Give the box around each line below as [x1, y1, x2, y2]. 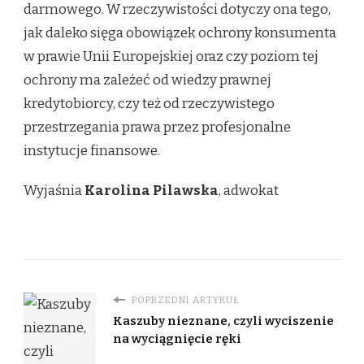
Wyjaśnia [24, 182, 84, 200]
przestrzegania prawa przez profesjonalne [24, 119, 291, 136]
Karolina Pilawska [84, 182, 219, 200]
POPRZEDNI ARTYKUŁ [129, 294, 239, 306]
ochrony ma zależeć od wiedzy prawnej [24, 71, 271, 89]
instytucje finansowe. [24, 142, 160, 160]
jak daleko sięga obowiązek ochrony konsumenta [24, 24, 336, 42]
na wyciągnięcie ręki [113, 331, 241, 347]
